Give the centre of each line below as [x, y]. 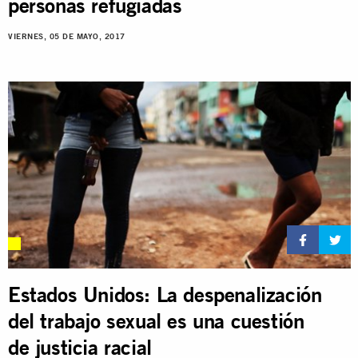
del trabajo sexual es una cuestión [156, 320]
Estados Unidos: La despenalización [165, 294]
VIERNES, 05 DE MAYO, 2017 [67, 37]
